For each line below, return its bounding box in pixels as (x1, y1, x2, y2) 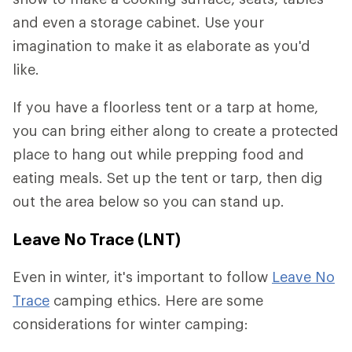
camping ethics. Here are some (49, 291, 263, 309)
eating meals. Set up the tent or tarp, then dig (13, 169, 323, 186)
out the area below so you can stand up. (13, 192, 284, 210)
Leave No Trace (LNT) (13, 229, 181, 248)
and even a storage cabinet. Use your (13, 13, 264, 31)
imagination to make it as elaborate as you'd (13, 37, 310, 54)
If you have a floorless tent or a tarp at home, (13, 98, 318, 115)
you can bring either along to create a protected (13, 122, 339, 139)
